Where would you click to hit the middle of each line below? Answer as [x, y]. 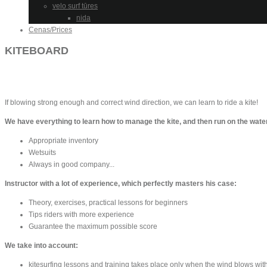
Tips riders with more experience [81, 214]
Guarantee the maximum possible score [93, 226]
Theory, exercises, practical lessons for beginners [108, 202]
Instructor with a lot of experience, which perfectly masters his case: [121, 183]
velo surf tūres [75, 6]
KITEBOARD [37, 50]
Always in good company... [72, 164]
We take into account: [41, 245]
